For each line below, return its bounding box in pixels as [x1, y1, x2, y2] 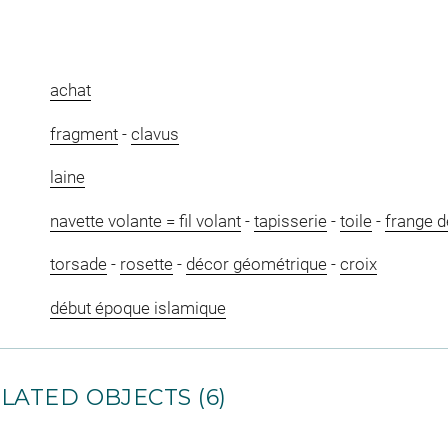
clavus [130, 123, 179, 144]
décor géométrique [185, 254, 327, 275]
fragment [49, 123, 118, 144]
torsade [49, 254, 107, 275]
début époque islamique [49, 297, 226, 318]
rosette [119, 254, 173, 275]
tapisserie [253, 210, 327, 231]
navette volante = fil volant [49, 210, 241, 231]
